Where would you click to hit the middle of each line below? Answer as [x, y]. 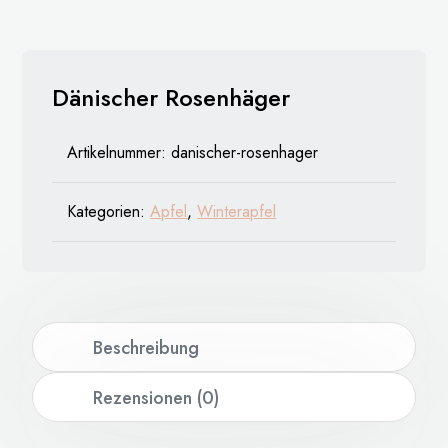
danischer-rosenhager [245, 153]
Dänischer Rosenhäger [171, 98]
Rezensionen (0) [155, 398]
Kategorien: [109, 212]
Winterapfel [237, 212]
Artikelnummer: [119, 153]
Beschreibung [145, 348]
